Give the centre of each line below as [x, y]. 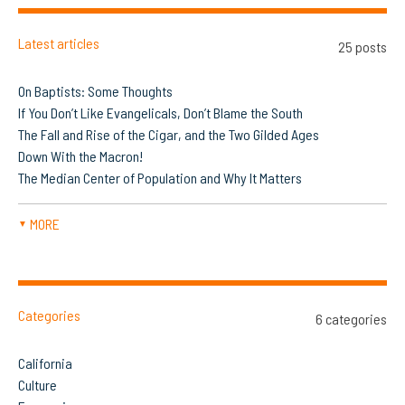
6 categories [351, 319]
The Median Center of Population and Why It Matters [160, 178]
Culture [38, 385]
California [45, 363]
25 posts [363, 47]
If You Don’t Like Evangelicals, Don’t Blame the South [160, 113]
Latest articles [59, 43]
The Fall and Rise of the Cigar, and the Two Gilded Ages [169, 135]
